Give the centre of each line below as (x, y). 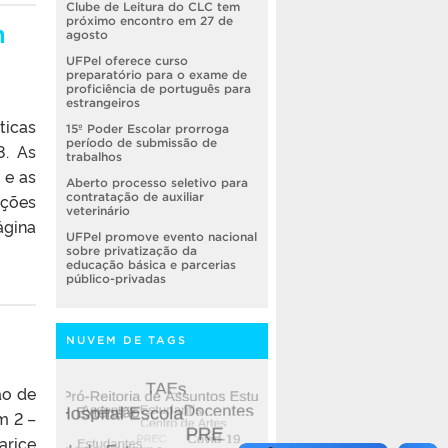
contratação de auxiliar (135, 197)
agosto (87, 35)
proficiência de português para (158, 89)
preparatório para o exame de (156, 75)
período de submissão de (141, 143)
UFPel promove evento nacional (161, 237)
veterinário (98, 211)
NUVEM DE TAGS (126, 340)
